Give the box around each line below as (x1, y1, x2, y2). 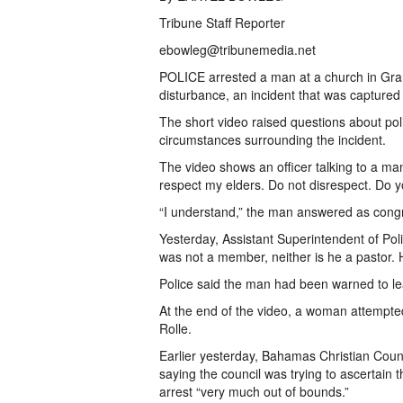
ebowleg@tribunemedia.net (159, 40, 316, 58)
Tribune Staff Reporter (159, 13, 285, 31)
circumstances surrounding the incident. (159, 130, 386, 148)
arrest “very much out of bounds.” (159, 382, 349, 400)
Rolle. (159, 319, 192, 337)
